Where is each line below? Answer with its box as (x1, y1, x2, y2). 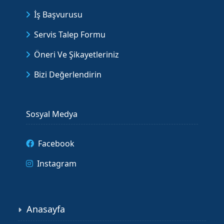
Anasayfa (26, 203, 65, 215)
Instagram (37, 158, 76, 169)
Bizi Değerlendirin (34, 69, 101, 80)
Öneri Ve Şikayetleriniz (34, 49, 119, 60)
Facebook (38, 138, 74, 149)
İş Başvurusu (34, 9, 82, 20)
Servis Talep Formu (34, 29, 105, 40)
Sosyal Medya (26, 108, 77, 119)
